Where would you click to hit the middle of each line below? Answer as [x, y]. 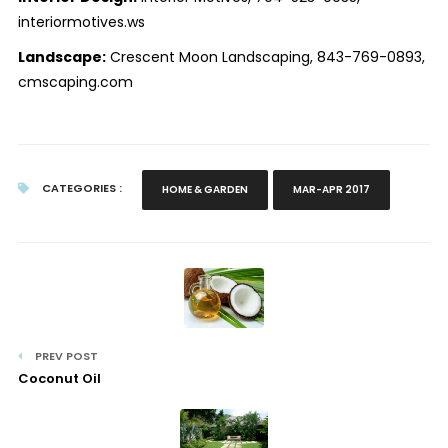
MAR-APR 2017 [331, 189]
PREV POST [64, 355]
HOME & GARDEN [204, 189]
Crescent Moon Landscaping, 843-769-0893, [265, 56]
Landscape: [61, 56]
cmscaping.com [75, 81]
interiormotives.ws [81, 21]
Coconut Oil [59, 378]
